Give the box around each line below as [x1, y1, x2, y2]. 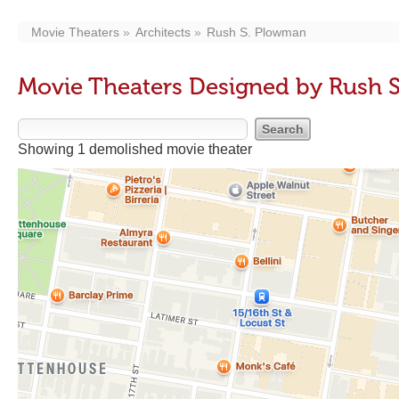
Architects [135, 25, 191, 39]
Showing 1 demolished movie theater [18, 142, 252, 157]
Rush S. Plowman [207, 25, 306, 39]
